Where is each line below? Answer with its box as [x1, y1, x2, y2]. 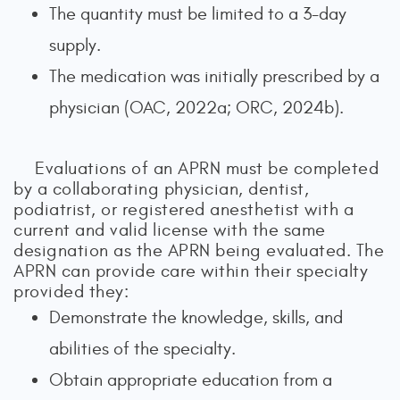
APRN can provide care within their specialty [13, 260, 368, 281]
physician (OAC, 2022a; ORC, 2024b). [49, 96, 344, 118]
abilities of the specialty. [49, 337, 236, 359]
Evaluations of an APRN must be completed [35, 157, 379, 179]
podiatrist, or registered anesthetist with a [13, 198, 354, 220]
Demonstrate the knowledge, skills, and [49, 306, 343, 328]
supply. [49, 34, 101, 55]
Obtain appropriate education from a [49, 369, 332, 390]
